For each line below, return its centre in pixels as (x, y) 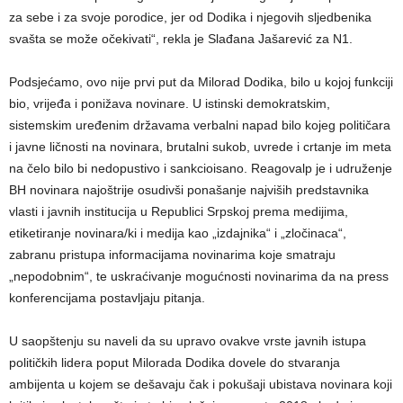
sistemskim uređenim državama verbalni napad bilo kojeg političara (200, 125)
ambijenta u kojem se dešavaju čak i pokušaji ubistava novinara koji (201, 385)
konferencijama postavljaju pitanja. (107, 298)
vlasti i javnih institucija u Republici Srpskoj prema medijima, (179, 212)
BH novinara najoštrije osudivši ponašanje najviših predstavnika (189, 190)
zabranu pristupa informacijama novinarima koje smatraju (172, 255)
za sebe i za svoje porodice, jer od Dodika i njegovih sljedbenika (190, 18)
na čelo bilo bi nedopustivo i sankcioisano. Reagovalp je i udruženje (201, 169)
